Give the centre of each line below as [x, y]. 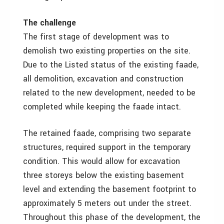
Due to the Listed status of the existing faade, [111, 65]
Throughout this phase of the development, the [112, 217]
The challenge [49, 23]
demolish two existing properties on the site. [107, 51]
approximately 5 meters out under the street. [107, 203]
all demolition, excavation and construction [103, 79]
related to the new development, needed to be [109, 93]
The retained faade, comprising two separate [107, 133]
